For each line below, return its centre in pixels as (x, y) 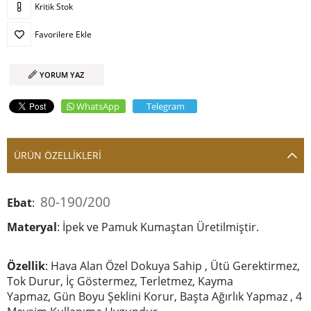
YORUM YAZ (62, 75)
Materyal (32, 227)
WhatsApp (98, 106)
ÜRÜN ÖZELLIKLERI (58, 155)
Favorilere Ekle (63, 34)
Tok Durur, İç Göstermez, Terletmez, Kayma (120, 281)
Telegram (166, 106)
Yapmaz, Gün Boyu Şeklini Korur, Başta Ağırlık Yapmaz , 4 (154, 297)
